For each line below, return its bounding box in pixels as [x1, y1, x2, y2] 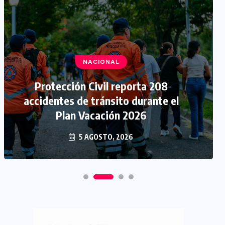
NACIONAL [82, 58, 120, 66]
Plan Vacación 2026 [55, 108, 147, 122]
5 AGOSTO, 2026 [77, 133, 133, 141]
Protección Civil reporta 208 [34, 79, 168, 93]
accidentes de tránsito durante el [23, 93, 179, 107]
